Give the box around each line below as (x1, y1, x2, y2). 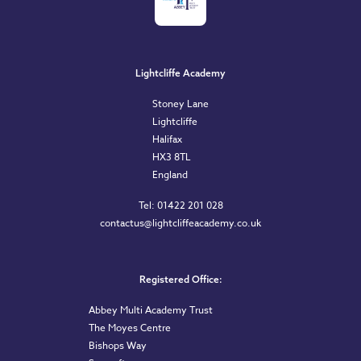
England (152, 168, 188, 181)
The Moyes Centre (89, 321, 171, 334)
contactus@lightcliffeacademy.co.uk (100, 216, 261, 230)
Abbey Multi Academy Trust (89, 303, 213, 317)
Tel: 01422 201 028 (138, 198, 223, 212)
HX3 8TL (152, 150, 191, 164)
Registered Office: (139, 273, 222, 285)
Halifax (152, 132, 182, 146)
